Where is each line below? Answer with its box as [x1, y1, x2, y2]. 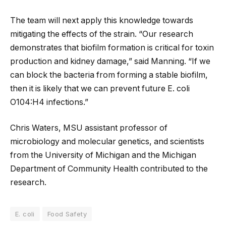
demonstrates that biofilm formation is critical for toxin [10, 42, 214, 52]
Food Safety [47, 210, 87, 218]
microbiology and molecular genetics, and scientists [10, 137, 204, 147]
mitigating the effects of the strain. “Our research [10, 29, 193, 39]
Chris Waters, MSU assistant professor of [10, 123, 167, 133]
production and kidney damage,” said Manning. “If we [10, 56, 210, 66]
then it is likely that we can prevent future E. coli [10, 83, 190, 93]
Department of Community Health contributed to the [10, 164, 208, 174]
